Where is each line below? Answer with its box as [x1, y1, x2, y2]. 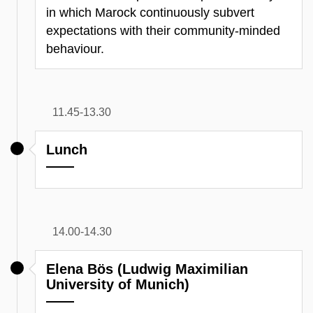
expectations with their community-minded [46, 23, 280, 38]
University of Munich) [46, 276, 189, 292]
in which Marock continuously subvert [46, 5, 254, 20]
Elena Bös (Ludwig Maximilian [46, 261, 248, 277]
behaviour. [46, 41, 104, 56]
